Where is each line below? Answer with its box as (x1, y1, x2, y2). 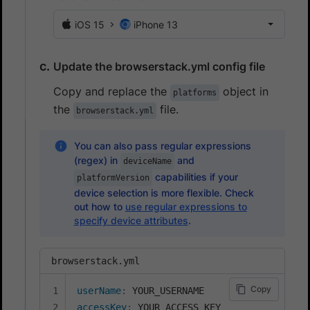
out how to (73, 201, 125, 213)
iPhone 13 (134, 19, 178, 31)
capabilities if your (152, 171, 238, 183)
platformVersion (76, 173, 149, 183)
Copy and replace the (53, 84, 170, 99)
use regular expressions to (125, 201, 247, 213)
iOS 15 (75, 19, 104, 31)
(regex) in (73, 154, 120, 167)
